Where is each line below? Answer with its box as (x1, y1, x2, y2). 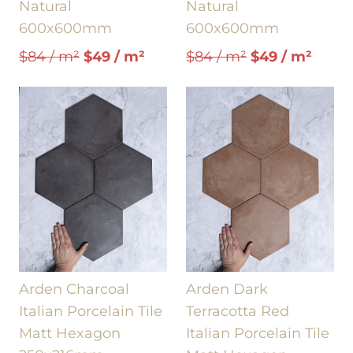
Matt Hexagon (19, 325, 121, 342)
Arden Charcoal (19, 281, 129, 298)
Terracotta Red (186, 303, 289, 320)
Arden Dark (186, 281, 268, 298)
